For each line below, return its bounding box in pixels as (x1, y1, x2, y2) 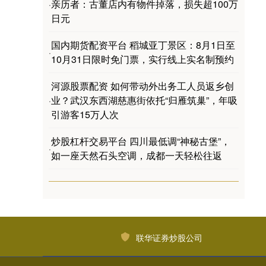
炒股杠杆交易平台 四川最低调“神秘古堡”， (51, 134, 230, 148)
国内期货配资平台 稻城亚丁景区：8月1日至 (51, 37, 235, 52)
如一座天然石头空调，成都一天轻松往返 (51, 148, 222, 162)
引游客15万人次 (51, 107, 119, 121)
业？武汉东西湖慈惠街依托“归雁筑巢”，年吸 (51, 93, 237, 107)
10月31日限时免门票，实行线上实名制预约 (51, 52, 234, 66)
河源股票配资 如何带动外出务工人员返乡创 (51, 78, 234, 93)
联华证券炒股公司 (135, 231, 202, 243)
